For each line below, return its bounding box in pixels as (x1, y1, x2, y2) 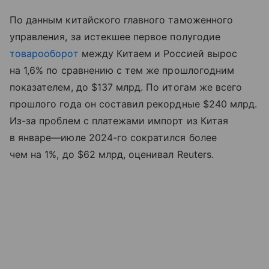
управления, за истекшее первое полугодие (10, 30, 220, 43)
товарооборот (10, 47, 79, 59)
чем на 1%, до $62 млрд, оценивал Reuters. (10, 148, 214, 160)
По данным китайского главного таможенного (10, 13, 233, 26)
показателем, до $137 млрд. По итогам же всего (10, 80, 243, 93)
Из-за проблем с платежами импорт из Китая (10, 114, 228, 127)
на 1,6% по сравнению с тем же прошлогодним (10, 64, 235, 76)
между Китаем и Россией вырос (78, 47, 237, 59)
